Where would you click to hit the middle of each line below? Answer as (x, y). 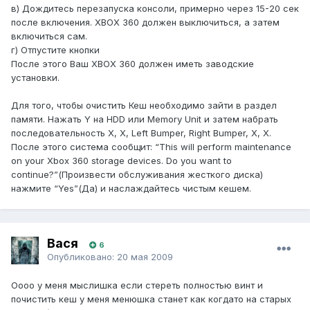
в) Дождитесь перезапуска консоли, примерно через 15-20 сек (155, 9)
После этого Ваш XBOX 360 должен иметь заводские (133, 64)
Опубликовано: (82, 256)
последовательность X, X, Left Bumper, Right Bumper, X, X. (141, 133)
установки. (35, 78)
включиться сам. (49, 36)
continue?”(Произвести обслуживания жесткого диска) (137, 175)
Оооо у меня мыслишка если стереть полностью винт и (137, 285)
